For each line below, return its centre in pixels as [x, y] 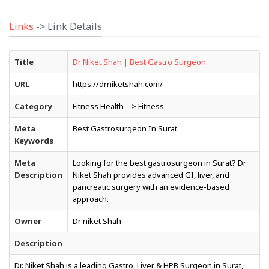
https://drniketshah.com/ [118, 84]
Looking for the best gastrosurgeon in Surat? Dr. [160, 163]
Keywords [34, 141]
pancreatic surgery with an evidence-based [151, 187]
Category [33, 106]
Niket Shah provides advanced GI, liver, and [151, 175]
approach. [91, 199]
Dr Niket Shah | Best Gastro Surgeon [139, 62]
